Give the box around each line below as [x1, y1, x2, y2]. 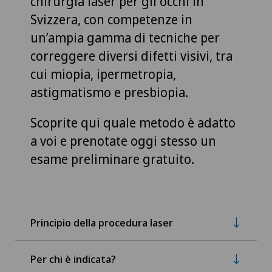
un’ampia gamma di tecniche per [30, 29, 220, 47]
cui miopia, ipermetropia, [30, 66, 176, 83]
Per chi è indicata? [30, 251, 116, 266]
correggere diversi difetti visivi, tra [30, 47, 233, 65]
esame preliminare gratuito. [30, 151, 194, 168]
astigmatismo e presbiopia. [30, 84, 191, 101]
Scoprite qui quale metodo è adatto [30, 114, 236, 132]
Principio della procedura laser [30, 215, 175, 229]
